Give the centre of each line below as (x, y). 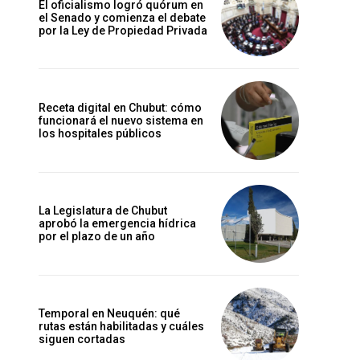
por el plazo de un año (97, 237)
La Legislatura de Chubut (103, 211)
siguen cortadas (82, 340)
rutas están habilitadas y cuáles (121, 327)
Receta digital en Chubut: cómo (120, 108)
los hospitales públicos (100, 133)
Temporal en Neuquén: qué (109, 314)
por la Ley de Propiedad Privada (123, 30)
